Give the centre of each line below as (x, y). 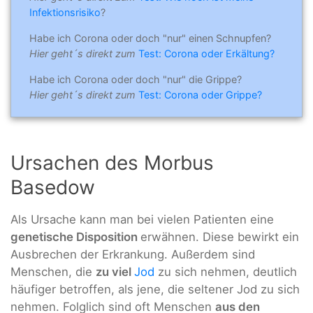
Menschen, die (53, 272)
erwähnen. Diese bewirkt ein (220, 237)
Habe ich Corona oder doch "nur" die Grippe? (136, 80)
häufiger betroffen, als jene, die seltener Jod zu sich (155, 290)
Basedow (53, 188)
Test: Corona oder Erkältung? (206, 54)
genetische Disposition (75, 237)
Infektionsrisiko (65, 12)
